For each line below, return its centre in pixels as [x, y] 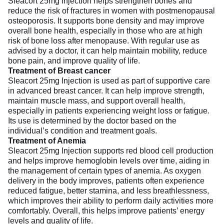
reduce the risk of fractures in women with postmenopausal [111, 10]
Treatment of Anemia [47, 140]
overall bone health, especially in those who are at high [105, 30]
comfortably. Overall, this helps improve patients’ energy [106, 210]
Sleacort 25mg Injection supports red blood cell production [111, 150]
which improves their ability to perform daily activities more [111, 200]
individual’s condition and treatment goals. [82, 130]
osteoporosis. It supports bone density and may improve [106, 20]
